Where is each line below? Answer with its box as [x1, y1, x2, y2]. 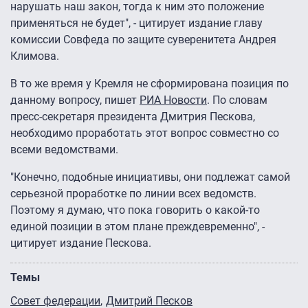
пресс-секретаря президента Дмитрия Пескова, [10, 110, 255, 124]
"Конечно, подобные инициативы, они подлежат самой [10, 170, 290, 184]
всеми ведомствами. [10, 143, 118, 157]
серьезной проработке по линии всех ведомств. [10, 187, 256, 201]
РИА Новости [140, 93, 207, 107]
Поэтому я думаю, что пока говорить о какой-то [10, 203, 260, 217]
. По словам [207, 93, 267, 107]
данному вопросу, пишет [10, 93, 140, 107]
